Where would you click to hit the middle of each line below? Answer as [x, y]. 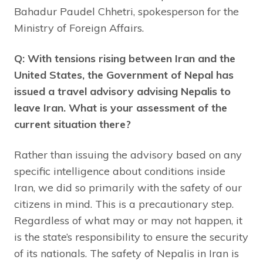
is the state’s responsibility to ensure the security [131, 237]
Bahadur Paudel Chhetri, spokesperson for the [127, 12]
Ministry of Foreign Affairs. [79, 28]
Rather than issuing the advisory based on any [128, 155]
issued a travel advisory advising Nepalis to [122, 92]
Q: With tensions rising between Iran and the [125, 59]
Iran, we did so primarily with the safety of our [128, 188]
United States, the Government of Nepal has [124, 75]
